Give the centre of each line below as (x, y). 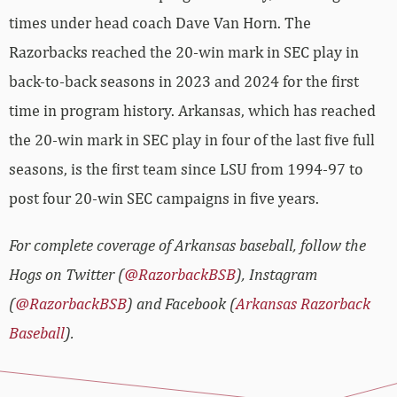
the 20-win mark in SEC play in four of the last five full (192, 139)
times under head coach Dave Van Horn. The (160, 22)
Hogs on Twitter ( (66, 274)
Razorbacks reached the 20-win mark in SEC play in (184, 51)
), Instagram (276, 274)
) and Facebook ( (181, 303)
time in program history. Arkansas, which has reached (192, 110)
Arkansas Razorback (303, 303)
